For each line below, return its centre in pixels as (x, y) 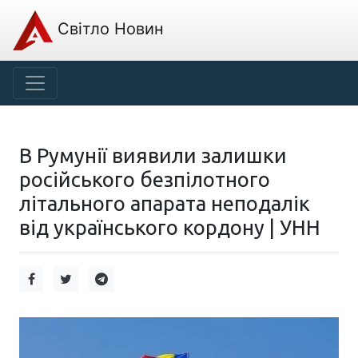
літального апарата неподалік (165, 203)
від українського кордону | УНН (170, 227)
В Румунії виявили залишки (153, 155)
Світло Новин (108, 29)
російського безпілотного (145, 179)
